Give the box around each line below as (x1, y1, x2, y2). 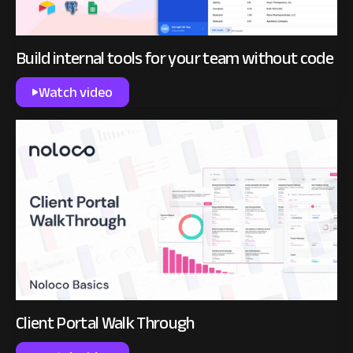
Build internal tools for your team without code (16, 41, 333, 75)
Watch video (39, 78, 113, 106)
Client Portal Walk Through (16, 306, 195, 340)
